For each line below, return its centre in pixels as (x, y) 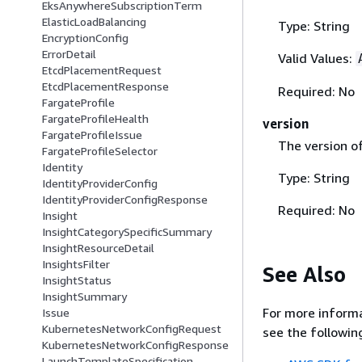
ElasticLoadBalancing (94, 22)
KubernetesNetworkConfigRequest (132, 329)
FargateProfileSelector (100, 151)
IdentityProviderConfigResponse (125, 200)
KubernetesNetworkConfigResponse (135, 345)
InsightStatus (77, 280)
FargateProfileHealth (95, 119)
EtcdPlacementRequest (102, 70)
